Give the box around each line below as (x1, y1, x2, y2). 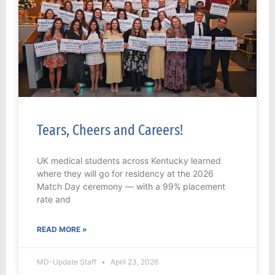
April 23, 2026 (109, 257, 158, 267)
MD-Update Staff (37, 257, 98, 267)
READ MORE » (37, 225, 87, 234)
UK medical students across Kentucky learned (37, 155, 221, 166)
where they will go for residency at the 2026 (37, 168, 214, 179)
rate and (37, 194, 71, 205)
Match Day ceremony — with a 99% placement (37, 181, 225, 192)
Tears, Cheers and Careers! (37, 122, 183, 139)
